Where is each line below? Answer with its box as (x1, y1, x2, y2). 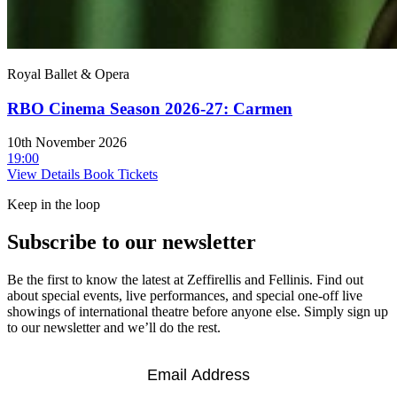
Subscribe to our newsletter (7, 230, 256, 254)
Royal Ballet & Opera (7, 66, 129, 82)
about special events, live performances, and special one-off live (7, 288, 362, 304)
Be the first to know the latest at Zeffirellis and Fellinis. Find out (7, 272, 363, 288)
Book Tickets (83, 167, 158, 183)
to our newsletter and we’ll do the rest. (7, 320, 221, 336)
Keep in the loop (7, 197, 100, 213)
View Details (7, 167, 83, 183)
